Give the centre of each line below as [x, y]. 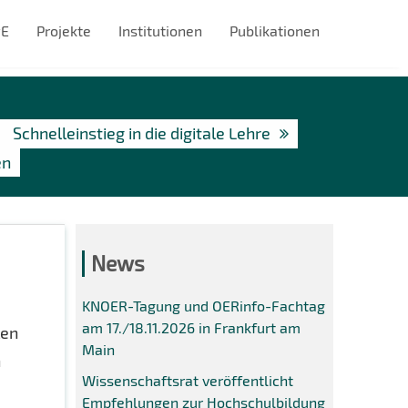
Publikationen [274, 31]
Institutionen [160, 31]
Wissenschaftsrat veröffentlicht [188, 381]
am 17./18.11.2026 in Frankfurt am [192, 328]
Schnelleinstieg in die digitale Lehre [142, 133]
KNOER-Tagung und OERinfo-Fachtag [204, 306]
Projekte [63, 31]
